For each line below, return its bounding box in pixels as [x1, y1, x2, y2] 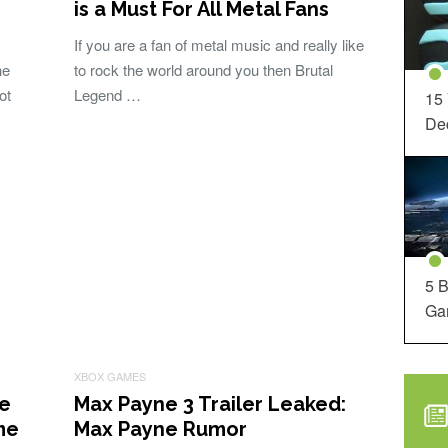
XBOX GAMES [74, 368, 146, 384]
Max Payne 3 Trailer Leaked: [74, 392, 346, 416]
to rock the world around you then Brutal [74, 59, 333, 80]
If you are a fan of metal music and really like [74, 34, 364, 55]
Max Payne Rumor [74, 417, 247, 441]
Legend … [74, 84, 141, 105]
